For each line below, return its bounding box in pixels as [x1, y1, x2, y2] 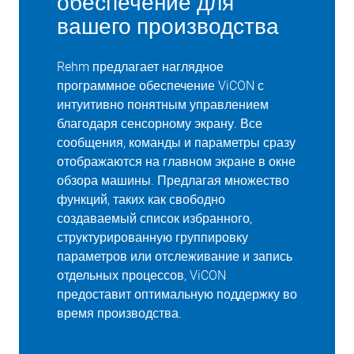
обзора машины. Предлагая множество [57, 173, 289, 188]
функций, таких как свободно [57, 192, 225, 207]
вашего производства [57, 13, 279, 40]
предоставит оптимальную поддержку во [57, 287, 297, 302]
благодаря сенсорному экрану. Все [57, 116, 262, 131]
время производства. [57, 306, 182, 321]
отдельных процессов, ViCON [57, 268, 226, 283]
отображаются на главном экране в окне [57, 154, 296, 169]
